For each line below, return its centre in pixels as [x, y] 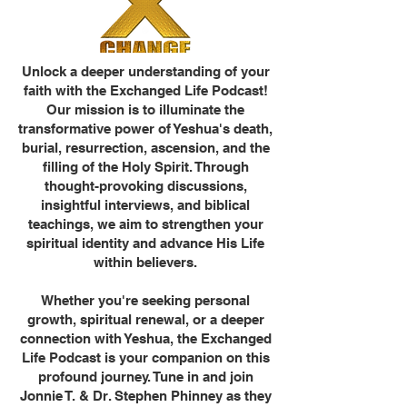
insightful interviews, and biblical [145, 205]
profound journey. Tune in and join [145, 377]
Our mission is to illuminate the [145, 109]
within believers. [145, 262]
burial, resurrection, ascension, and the [145, 148]
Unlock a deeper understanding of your [145, 71]
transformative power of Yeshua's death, [145, 129]
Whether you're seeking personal [145, 300]
